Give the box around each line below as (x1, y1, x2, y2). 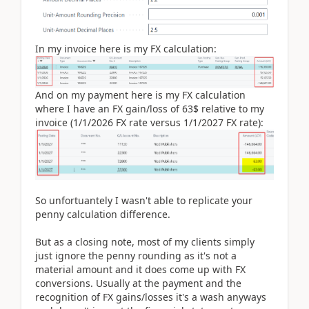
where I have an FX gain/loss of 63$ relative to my (35, 101, 264, 115)
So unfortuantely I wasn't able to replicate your (35, 194, 252, 208)
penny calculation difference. (35, 208, 170, 221)
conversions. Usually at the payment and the (35, 277, 241, 290)
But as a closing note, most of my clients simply (35, 235, 255, 249)
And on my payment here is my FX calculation (35, 88, 246, 101)
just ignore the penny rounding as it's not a (35, 249, 237, 263)
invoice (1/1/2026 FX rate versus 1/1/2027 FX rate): (35, 115, 263, 129)
